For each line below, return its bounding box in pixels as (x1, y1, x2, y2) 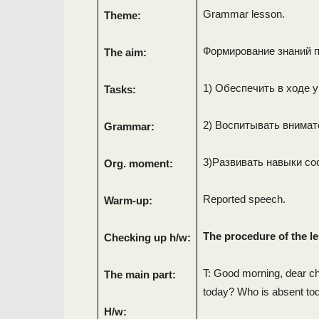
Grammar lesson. (202, 8, 285, 20)
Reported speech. (202, 193, 286, 205)
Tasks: (104, 83, 137, 95)
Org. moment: (104, 157, 174, 169)
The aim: (104, 46, 147, 58)
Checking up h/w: (104, 231, 192, 244)
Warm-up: (104, 194, 153, 206)
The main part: (104, 268, 177, 281)
